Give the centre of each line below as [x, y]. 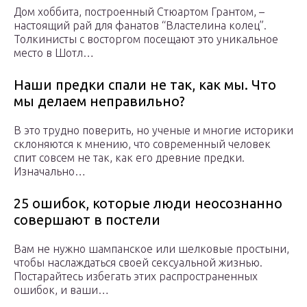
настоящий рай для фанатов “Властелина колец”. [140, 26]
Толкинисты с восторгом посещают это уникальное [146, 39]
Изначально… [50, 172]
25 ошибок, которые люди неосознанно [148, 204]
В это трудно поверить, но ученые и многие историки [153, 131]
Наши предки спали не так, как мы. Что [145, 85]
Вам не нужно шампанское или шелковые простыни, [151, 249]
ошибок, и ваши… [61, 290]
